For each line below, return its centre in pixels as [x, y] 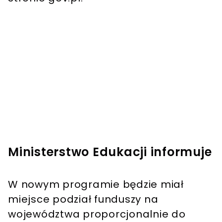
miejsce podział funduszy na [83, 199]
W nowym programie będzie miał [96, 185]
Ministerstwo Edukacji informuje [110, 152]
